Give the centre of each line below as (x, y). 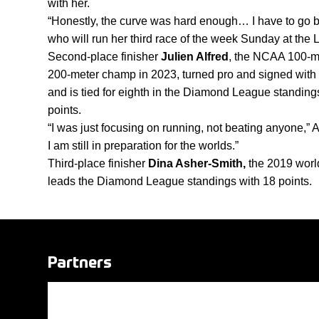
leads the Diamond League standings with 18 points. (180, 182)
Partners (80, 264)
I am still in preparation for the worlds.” (143, 146)
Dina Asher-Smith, (198, 164)
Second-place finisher (104, 57)
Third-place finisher (98, 164)
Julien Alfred (195, 57)
